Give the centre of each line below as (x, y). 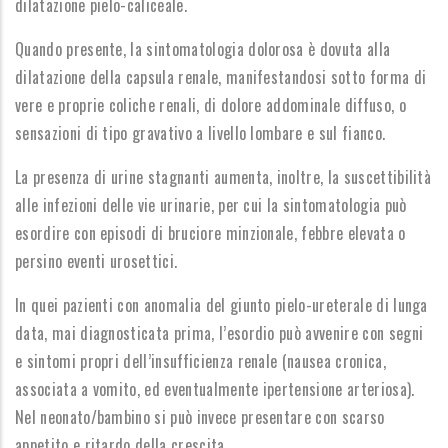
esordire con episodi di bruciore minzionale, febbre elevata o (210, 233)
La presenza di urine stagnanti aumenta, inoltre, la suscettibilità (223, 177)
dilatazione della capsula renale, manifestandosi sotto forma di (221, 77)
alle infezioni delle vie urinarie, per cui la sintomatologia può (211, 205)
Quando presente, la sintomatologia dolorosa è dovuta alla (203, 49)
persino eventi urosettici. (96, 261)
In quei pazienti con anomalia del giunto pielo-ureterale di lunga (221, 305)
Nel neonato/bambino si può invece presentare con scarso (200, 417)
